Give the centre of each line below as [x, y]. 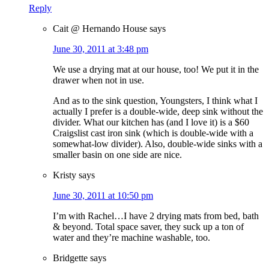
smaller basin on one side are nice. [117, 155]
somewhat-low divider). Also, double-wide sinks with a [158, 144]
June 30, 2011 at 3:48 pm [101, 49]
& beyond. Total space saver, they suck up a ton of [148, 227]
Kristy [65, 175]
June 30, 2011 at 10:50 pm [103, 196]
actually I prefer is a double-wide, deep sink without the [158, 112]
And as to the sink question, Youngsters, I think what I [155, 101]
